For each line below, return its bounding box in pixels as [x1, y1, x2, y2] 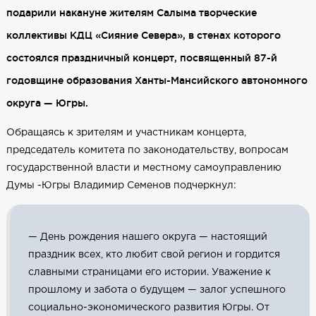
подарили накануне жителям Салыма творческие [6, 6, 257, 18]
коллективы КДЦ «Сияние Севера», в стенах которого [6, 29, 281, 41]
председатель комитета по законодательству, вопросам [6, 145, 288, 154]
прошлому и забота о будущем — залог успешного [28, 285, 286, 294]
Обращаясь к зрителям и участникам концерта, [6, 128, 246, 137]
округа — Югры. [6, 97, 88, 109]
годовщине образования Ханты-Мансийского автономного [6, 74, 308, 86]
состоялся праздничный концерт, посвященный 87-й [6, 51, 277, 63]
